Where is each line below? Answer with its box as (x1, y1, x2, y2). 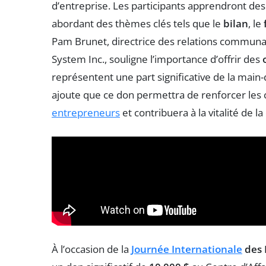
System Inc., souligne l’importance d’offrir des (52, 52, 262, 66)
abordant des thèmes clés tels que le (52, 16, 223, 30)
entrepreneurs (52, 105, 120, 119)
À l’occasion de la (52, 242, 131, 256)
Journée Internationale (131, 242, 242, 256)
